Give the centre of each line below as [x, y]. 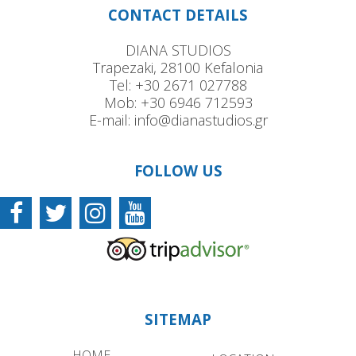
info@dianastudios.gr [201, 120]
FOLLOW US [178, 170]
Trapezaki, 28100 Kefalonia [178, 67]
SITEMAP [178, 319]
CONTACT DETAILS [178, 14]
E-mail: [111, 120]
